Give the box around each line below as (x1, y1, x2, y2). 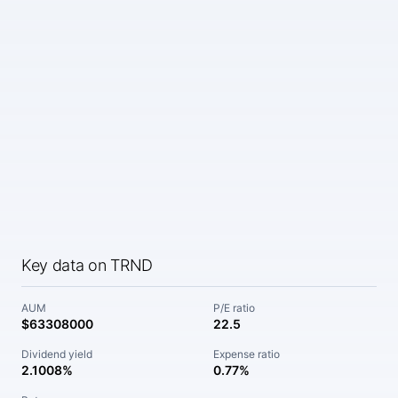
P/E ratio (213, 301, 255, 314)
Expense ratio (213, 347, 280, 361)
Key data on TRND (21, 256, 153, 275)
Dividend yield (21, 347, 92, 361)
